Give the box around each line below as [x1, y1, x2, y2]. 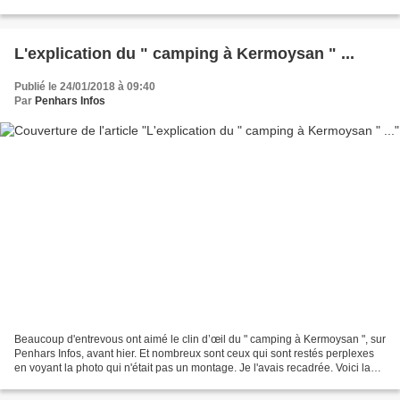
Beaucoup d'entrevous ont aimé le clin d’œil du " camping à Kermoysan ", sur [14, 333, 386, 346]
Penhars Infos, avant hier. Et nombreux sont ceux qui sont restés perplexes [14, 347, 374, 361]
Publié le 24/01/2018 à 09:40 [14, 79, 155, 93]
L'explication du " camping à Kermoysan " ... [14, 44, 354, 62]
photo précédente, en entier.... [14, 376, 158, 389]
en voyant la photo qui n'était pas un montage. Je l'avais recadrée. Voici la [14, 362, 371, 375]
